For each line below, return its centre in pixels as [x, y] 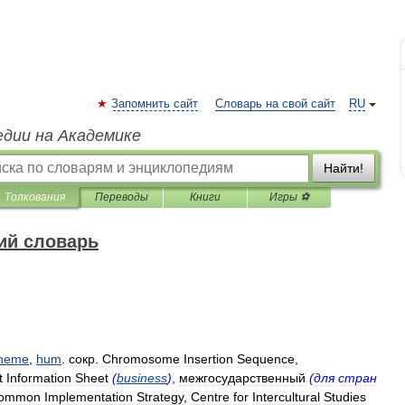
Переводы [121, 197]
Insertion [208, 359]
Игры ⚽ [289, 197]
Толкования [35, 197]
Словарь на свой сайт [275, 104]
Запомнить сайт [155, 104]
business [142, 378]
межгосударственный [242, 378]
